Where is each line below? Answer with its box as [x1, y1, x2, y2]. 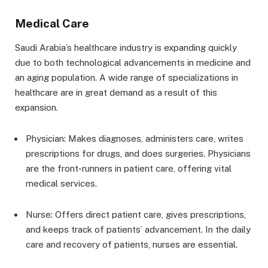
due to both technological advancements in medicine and [15, 57, 251, 68]
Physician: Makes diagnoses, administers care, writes [26, 133, 243, 144]
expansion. [15, 102, 58, 113]
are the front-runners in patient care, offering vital [26, 163, 232, 174]
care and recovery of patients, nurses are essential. [26, 239, 237, 250]
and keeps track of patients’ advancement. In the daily [26, 224, 251, 235]
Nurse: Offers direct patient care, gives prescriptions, [26, 209, 246, 220]
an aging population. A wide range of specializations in [15, 72, 238, 83]
